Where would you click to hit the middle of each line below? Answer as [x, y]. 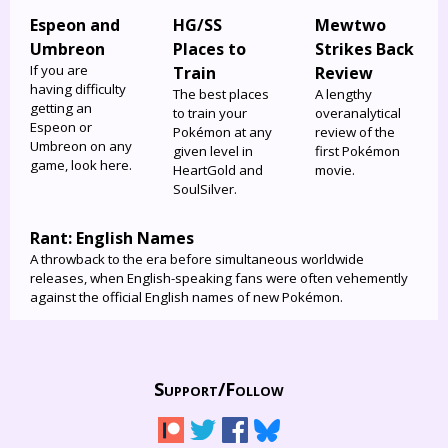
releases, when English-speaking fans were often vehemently [219, 277]
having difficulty [78, 89]
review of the [355, 132]
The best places [220, 94]
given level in [212, 151]
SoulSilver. [204, 189]
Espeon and [75, 25]
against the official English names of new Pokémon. [186, 296]
